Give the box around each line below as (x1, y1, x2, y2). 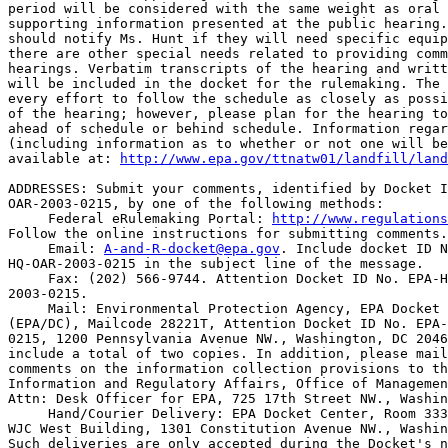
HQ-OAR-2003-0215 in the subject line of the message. (8, 256, 424, 271)
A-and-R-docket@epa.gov (104, 241, 280, 256)
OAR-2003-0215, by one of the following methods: (8, 196, 384, 211)
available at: (8, 151, 120, 166)
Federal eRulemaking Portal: (40, 211, 272, 226)
